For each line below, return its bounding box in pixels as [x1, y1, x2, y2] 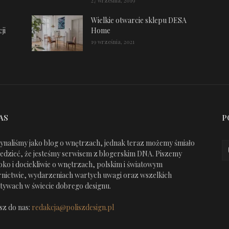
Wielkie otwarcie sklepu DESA [91, 15, 187, 25]
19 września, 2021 [91, 38, 134, 45]
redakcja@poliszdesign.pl [32, 202, 114, 212]
